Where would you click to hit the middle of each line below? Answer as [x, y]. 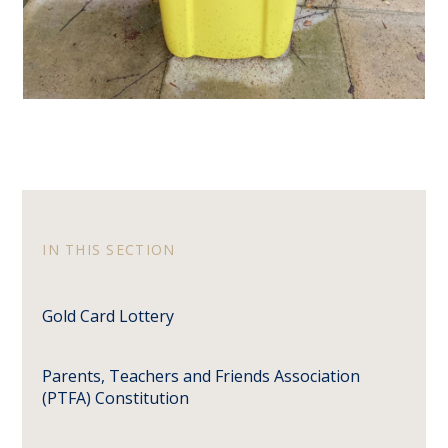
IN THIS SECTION [109, 250]
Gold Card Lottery [108, 315]
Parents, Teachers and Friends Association [201, 376]
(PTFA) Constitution [116, 398]
